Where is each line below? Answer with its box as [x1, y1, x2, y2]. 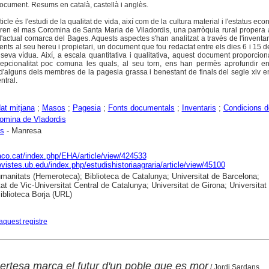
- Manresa [4, 125, 41, 135]
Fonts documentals [107, 103, 175, 112]
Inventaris [181, 103, 216, 112]
